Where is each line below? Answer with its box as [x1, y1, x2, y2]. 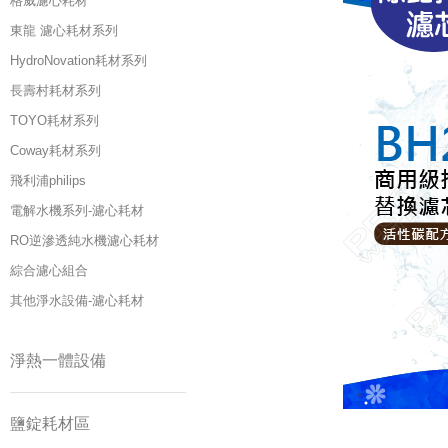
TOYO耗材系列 [10, 113, 99, 128]
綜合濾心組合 [10, 263, 88, 278]
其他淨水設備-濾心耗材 [10, 293, 144, 308]
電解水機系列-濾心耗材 [10, 203, 144, 218]
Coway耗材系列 [10, 143, 101, 158]
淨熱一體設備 [10, 352, 106, 369]
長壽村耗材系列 [10, 83, 101, 98]
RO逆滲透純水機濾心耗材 [10, 233, 159, 248]
